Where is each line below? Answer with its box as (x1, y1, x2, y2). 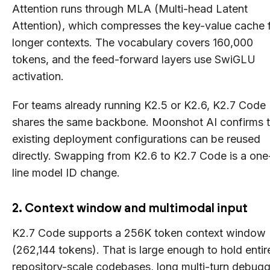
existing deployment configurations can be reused (12, 132, 260, 145)
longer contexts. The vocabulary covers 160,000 (12, 36, 253, 49)
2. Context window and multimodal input (12, 200, 248, 215)
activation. (12, 69, 64, 83)
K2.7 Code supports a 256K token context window (12, 226, 266, 239)
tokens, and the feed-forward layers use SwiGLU (12, 52, 256, 66)
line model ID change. (12, 166, 120, 179)
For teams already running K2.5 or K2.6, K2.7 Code (12, 98, 266, 111)
